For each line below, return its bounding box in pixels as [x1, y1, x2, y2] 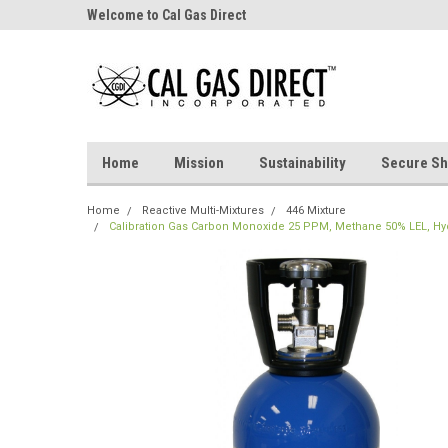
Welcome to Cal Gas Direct [87, 7, 246, 23]
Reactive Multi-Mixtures [142, 204, 264, 217]
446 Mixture [286, 204, 346, 217]
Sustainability [259, 153, 346, 172]
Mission [174, 153, 224, 172]
